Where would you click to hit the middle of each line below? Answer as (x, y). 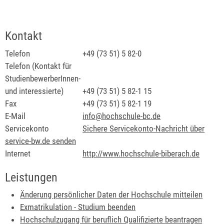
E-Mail (15, 116)
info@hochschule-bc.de (122, 116)
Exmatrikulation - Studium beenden (78, 207)
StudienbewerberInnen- (43, 78)
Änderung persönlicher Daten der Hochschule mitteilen (111, 195)
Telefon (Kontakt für (38, 66)
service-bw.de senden (40, 141)
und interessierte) (34, 91)
